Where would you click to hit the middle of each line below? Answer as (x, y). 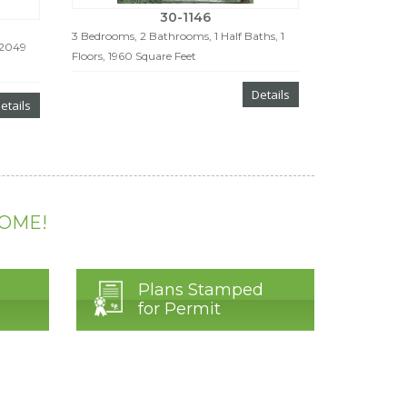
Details (270, 95)
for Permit (179, 309)
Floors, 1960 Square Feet (134, 56)
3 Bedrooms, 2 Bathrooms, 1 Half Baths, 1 (178, 36)
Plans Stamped (200, 290)
